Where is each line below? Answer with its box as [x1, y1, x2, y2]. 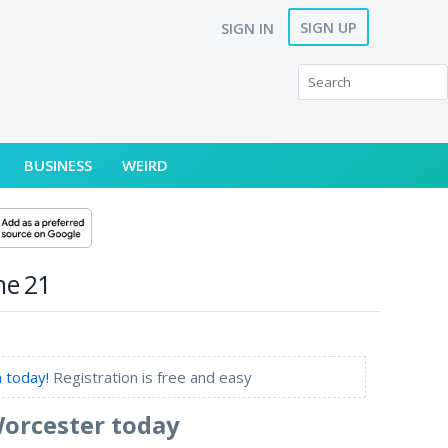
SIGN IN [221, 18, 275, 38]
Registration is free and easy [49, 366, 253, 387]
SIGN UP [300, 16, 358, 37]
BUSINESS [24, 154, 93, 175]
